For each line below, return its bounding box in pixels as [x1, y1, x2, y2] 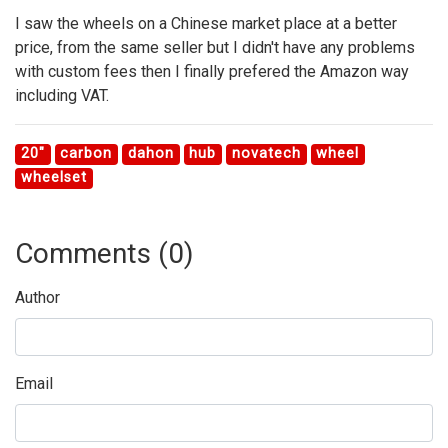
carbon [60, 145, 113, 163]
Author [15, 288, 60, 308]
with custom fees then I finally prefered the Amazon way [15, 62, 409, 82]
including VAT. [15, 86, 109, 106]
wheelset [20, 169, 87, 187]
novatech [231, 145, 301, 163]
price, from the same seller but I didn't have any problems [15, 38, 415, 58]
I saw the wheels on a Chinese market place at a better [15, 14, 397, 34]
